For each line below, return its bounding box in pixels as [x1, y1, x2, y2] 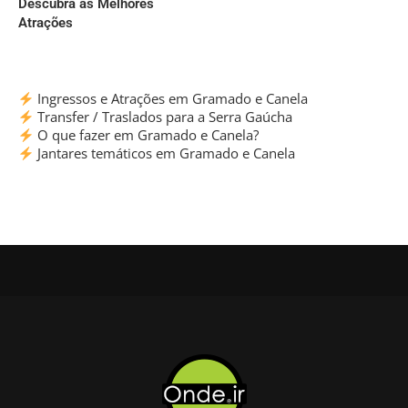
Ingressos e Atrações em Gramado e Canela [34, 89, 309, 108]
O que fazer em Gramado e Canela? [34, 126, 260, 145]
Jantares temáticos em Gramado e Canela [34, 144, 296, 163]
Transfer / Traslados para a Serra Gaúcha [34, 107, 293, 127]
